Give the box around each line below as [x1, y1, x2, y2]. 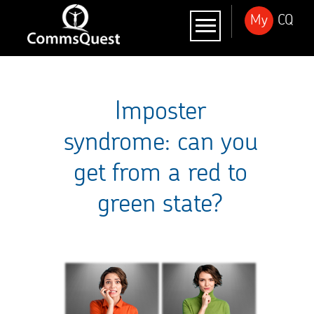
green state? [97, 186, 224, 218]
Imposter [115, 93, 206, 125]
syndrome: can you [63, 124, 258, 156]
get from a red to [74, 155, 247, 187]
